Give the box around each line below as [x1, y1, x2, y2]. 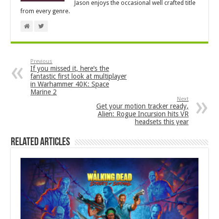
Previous [30, 58, 53, 65]
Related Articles [11, 137, 70, 149]
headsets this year [134, 118, 189, 126]
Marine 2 [30, 88, 57, 96]
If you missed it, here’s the [30, 65, 109, 73]
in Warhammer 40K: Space [30, 80, 109, 88]
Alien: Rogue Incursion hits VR [97, 110, 189, 118]
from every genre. [21, 8, 70, 15]
